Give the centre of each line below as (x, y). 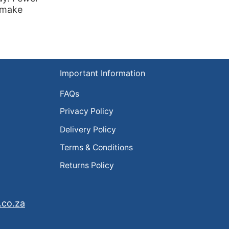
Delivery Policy (88, 129)
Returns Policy (87, 166)
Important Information (102, 73)
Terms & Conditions (96, 148)
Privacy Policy (87, 111)
